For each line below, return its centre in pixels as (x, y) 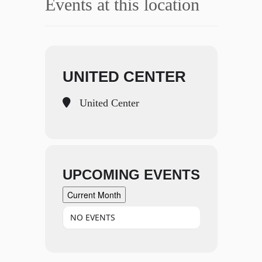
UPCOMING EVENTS (131, 174)
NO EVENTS (92, 217)
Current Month (94, 194)
